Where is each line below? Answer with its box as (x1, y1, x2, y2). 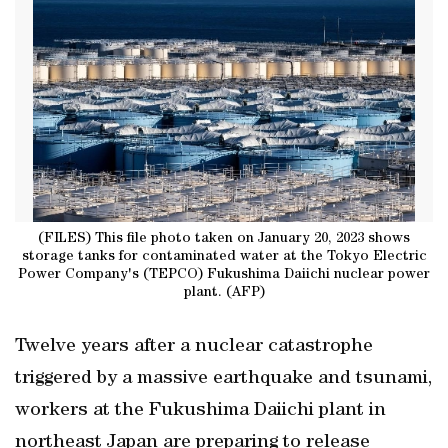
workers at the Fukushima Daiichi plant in (15, 401, 386, 421)
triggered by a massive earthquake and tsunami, (15, 369, 432, 389)
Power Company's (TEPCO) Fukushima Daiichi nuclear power (18, 267, 430, 282)
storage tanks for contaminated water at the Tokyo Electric (21, 249, 427, 264)
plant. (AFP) (183, 285, 265, 300)
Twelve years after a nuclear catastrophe (15, 337, 373, 357)
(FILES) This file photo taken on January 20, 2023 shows (38, 231, 410, 246)
